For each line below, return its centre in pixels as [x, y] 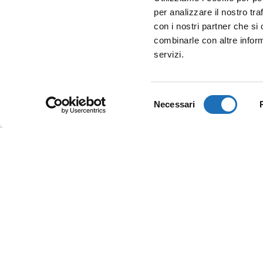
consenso [172, 125]
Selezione [173, 97]
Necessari [175, 104]
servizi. [169, 55]
